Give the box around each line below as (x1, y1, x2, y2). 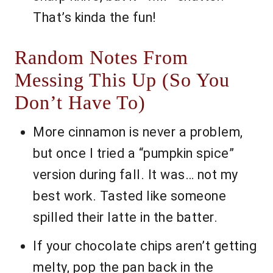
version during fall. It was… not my (33, 167, 238, 183)
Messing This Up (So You (15, 69, 230, 91)
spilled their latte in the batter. (33, 210, 218, 225)
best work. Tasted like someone (33, 188, 226, 204)
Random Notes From (15, 47, 188, 69)
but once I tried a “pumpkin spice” (33, 146, 234, 161)
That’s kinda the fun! (33, 10, 157, 26)
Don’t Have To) (15, 92, 146, 114)
